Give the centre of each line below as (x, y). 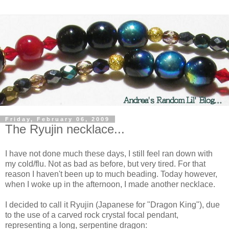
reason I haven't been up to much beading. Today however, (111, 174)
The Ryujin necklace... (65, 129)
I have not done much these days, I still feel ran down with (109, 154)
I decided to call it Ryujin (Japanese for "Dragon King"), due (112, 205)
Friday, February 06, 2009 (58, 119)
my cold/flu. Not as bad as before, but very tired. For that (105, 164)
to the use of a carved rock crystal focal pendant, (92, 215)
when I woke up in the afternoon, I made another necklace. (110, 185)
